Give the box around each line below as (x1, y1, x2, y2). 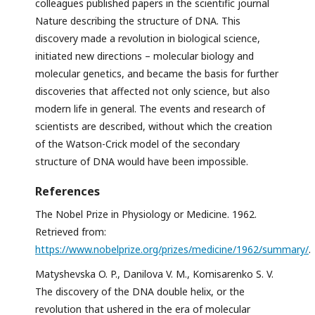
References (35, 183, 100, 199)
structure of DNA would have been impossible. (35, 154, 248, 168)
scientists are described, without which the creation (35, 119, 272, 133)
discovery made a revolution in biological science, (35, 31, 260, 45)
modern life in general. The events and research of (35, 101, 265, 115)
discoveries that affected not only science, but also (35, 84, 270, 98)
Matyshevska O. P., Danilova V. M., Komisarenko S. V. (35, 266, 274, 281)
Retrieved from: (35, 224, 106, 238)
